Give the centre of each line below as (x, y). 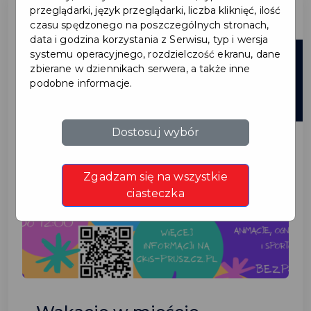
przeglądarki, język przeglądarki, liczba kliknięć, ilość (155, 11)
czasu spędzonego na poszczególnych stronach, (150, 25)
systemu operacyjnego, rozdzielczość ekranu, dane (155, 54)
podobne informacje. (81, 84)
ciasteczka (155, 194)
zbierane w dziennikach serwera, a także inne (140, 69)
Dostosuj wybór (155, 133)
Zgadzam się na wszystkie (155, 177)
